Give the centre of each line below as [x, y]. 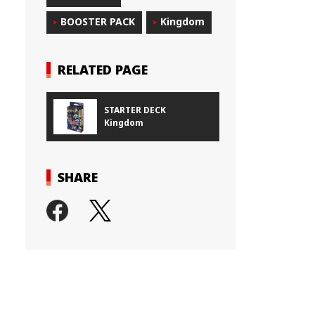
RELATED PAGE [103, 69]
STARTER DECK [135, 110]
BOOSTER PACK [98, 21]
